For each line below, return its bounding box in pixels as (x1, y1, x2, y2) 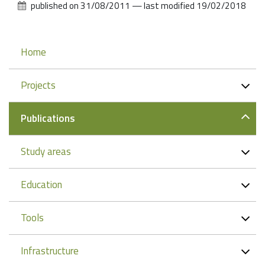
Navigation (10, 40, 69, 59)
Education (21, 177, 62, 193)
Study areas (21, 144, 71, 160)
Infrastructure (21, 243, 79, 259)
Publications (21, 111, 75, 127)
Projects (21, 77, 56, 93)
